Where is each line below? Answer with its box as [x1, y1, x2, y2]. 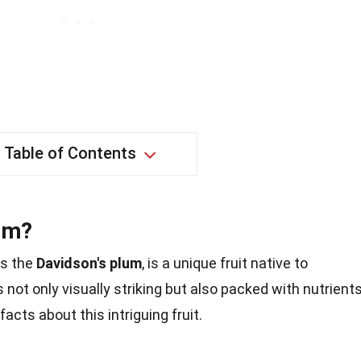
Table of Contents [3, 143, 136, 163]
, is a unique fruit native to [142, 255, 308, 272]
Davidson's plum [36, 255, 142, 272]
